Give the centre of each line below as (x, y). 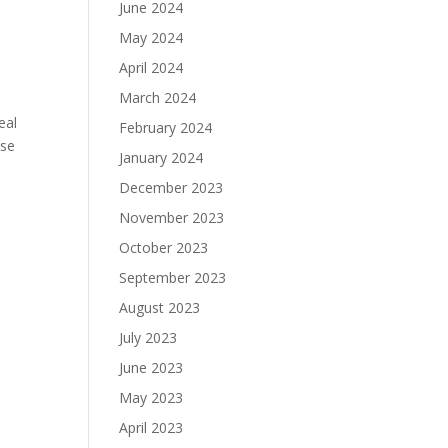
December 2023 (171, 187)
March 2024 (158, 97)
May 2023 (151, 397)
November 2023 (172, 217)
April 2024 (151, 67)
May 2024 (151, 37)
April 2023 (151, 427)
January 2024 (161, 157)
